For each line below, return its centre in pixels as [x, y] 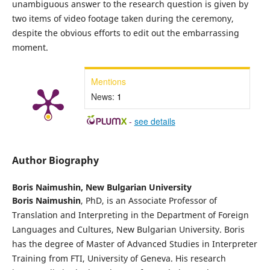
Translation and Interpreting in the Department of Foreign [130, 215]
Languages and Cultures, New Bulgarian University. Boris [128, 229]
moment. [30, 47]
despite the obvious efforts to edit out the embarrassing [125, 33]
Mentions [108, 81]
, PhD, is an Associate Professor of [149, 200]
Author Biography [55, 160]
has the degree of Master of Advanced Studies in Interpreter [134, 243]
